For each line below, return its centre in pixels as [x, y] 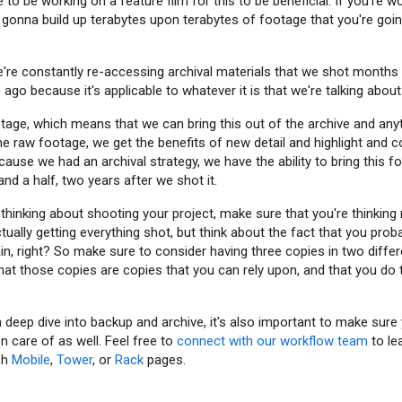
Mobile [31, 360]
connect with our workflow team [272, 341]
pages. [164, 360]
